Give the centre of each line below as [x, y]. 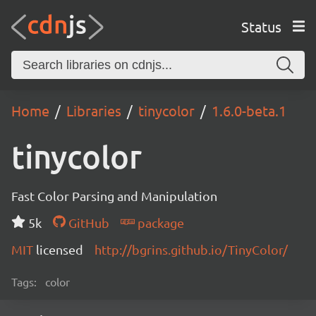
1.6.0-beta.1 [249, 110]
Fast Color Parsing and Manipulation [114, 196]
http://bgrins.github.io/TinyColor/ [191, 249]
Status [261, 26]
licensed [60, 249]
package [159, 223]
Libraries [94, 110]
